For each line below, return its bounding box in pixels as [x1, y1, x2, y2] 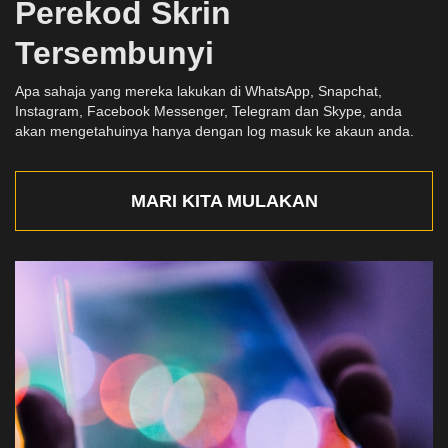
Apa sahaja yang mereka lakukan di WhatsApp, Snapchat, [15, 83, 382, 100]
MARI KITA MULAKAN [130, 191, 318, 212]
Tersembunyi [15, 35, 214, 72]
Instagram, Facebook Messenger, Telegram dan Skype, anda [15, 103, 402, 120]
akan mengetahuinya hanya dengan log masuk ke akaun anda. [15, 123, 414, 140]
